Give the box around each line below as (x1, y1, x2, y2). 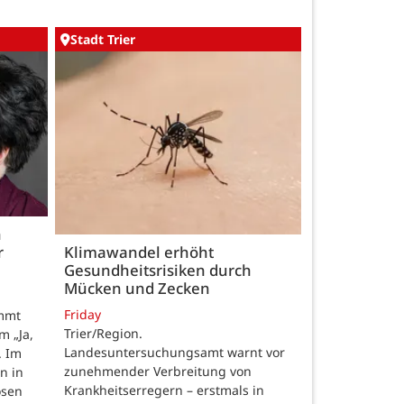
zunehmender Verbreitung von (64, 363, 252, 381)
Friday (64, 306, 101, 324)
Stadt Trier (70, 31, 135, 49)
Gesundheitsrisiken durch (64, 260, 252, 281)
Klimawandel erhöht (64, 242, 214, 263)
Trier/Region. (64, 325, 142, 343)
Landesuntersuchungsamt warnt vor (64, 344, 285, 362)
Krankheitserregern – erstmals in (64, 381, 264, 399)
